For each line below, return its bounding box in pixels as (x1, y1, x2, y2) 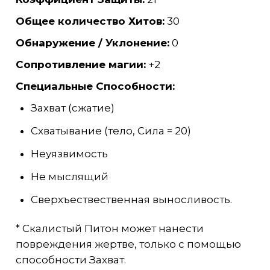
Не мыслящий (30, 171, 108, 183)
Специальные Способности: (15, 80, 175, 93)
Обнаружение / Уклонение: (15, 37, 169, 49)
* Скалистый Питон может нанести (15, 222, 204, 234)
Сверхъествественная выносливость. (30, 193, 232, 206)
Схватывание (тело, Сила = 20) (30, 125, 191, 137)
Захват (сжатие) (30, 102, 115, 115)
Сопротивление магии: (15, 58, 146, 71)
